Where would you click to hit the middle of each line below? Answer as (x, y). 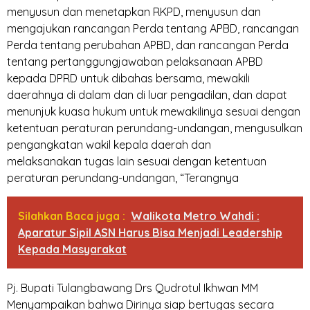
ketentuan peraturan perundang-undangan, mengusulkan (155, 128)
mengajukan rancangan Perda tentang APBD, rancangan (153, 29)
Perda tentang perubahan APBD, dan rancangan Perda (148, 45)
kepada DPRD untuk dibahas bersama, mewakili (128, 79)
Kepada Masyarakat (72, 249)
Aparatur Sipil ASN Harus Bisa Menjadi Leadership (150, 232)
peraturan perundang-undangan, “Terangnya (123, 178)
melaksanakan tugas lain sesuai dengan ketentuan (137, 162)
